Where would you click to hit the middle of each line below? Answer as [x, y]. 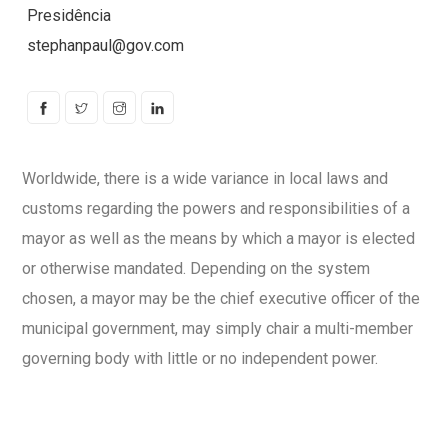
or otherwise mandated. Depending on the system [196, 268]
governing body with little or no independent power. [200, 358]
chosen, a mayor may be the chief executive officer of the [221, 298]
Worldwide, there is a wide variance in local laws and [205, 178]
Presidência [69, 15]
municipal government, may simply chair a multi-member [217, 328]
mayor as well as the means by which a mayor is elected [218, 238]
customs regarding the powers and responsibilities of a [216, 208]
